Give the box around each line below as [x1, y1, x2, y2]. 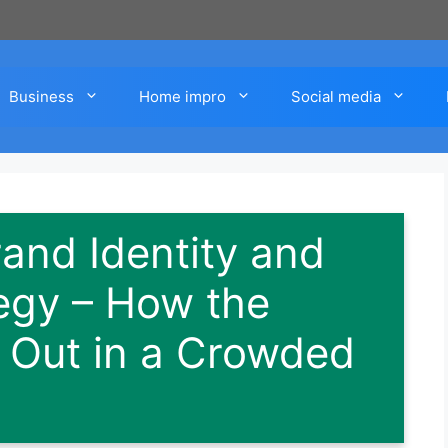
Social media [291, 86, 381, 106]
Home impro [139, 86, 226, 106]
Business [9, 86, 74, 106]
